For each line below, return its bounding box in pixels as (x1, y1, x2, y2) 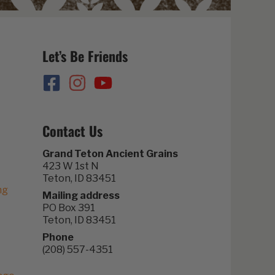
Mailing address (42, 190, 120, 202)
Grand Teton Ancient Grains (42, 148, 178, 160)
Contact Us (42, 120, 103, 141)
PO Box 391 (42, 202, 95, 214)
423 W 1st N (42, 160, 99, 172)
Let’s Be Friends (42, 46, 128, 66)
